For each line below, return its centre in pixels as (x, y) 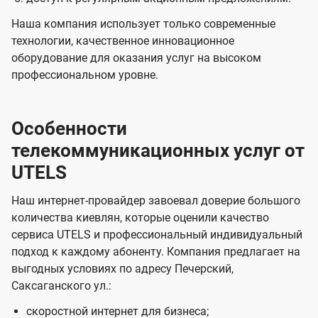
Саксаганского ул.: (61, 286)
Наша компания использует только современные (143, 24)
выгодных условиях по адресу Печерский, (122, 269)
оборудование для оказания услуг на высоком (136, 58)
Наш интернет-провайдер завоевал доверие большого (156, 201)
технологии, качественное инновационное (123, 41)
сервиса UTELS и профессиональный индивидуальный (157, 235)
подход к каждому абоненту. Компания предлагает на (156, 252)
